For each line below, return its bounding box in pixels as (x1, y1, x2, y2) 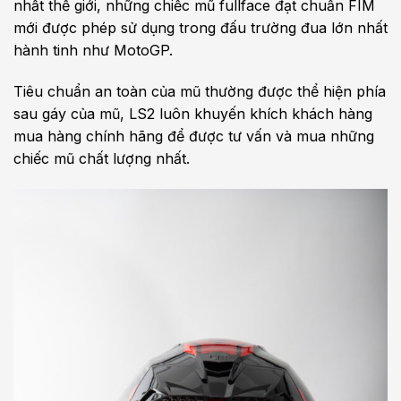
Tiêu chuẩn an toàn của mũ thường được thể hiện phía (13, 81, 386, 100)
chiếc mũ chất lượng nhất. (13, 149, 190, 167)
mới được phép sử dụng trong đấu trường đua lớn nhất (13, 19, 388, 38)
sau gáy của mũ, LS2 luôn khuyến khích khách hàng (13, 104, 372, 123)
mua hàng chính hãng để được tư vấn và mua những (13, 126, 374, 145)
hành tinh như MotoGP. (13, 41, 173, 60)
